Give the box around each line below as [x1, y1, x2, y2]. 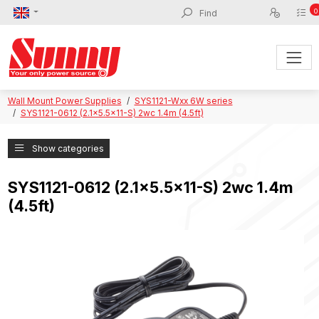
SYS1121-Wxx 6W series [134, 95, 233, 107]
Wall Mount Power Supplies [7, 95, 122, 107]
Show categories [31, 142, 104, 154]
